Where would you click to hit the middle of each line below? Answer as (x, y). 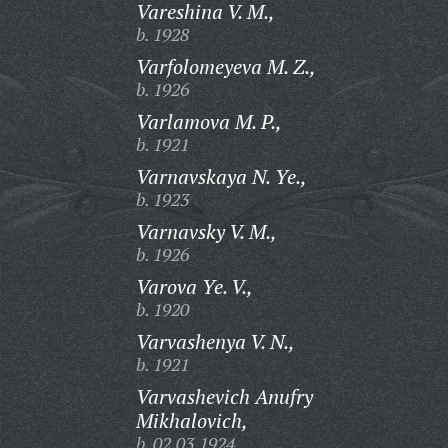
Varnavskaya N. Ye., (221, 176)
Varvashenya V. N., (215, 341)
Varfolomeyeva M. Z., (225, 66)
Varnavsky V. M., (206, 231)
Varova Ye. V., (194, 286)
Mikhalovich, (191, 420)
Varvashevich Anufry (224, 396)
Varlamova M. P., (208, 121)
